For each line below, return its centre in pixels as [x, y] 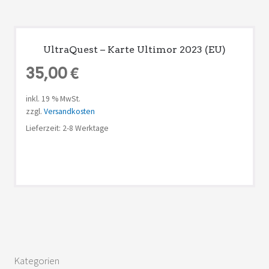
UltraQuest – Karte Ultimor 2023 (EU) [134, 49]
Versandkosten [69, 112]
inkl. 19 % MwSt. [53, 99]
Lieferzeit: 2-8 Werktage [67, 128]
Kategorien [36, 261]
